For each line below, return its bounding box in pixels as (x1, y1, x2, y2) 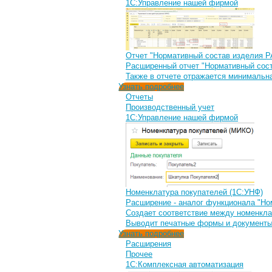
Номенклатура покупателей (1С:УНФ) (126, 188, 263, 197)
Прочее (126, 250, 152, 259)
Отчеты (126, 92, 153, 101)
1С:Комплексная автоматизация (126, 260, 243, 269)
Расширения (126, 239, 171, 248)
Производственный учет (126, 103, 214, 112)
